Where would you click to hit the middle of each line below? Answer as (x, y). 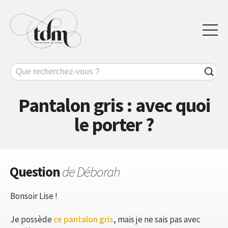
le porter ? (114, 124)
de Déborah (91, 171)
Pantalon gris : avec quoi (114, 105)
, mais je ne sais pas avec (157, 219)
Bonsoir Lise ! (34, 196)
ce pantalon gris (83, 219)
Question (36, 171)
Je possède (32, 219)
